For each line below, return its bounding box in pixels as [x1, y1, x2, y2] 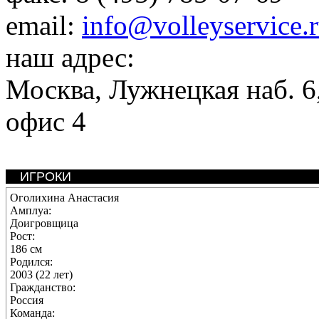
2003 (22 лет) [10, 268, 73, 281]
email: [6, 10, 82, 41]
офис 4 [6, 106, 86, 137]
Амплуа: [10, 204, 51, 216]
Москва [6, 74, 95, 105]
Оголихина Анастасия [10, 192, 119, 204]
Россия [10, 294, 43, 306]
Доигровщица [10, 217, 78, 229]
